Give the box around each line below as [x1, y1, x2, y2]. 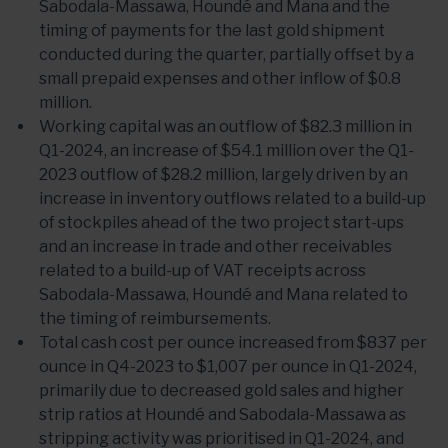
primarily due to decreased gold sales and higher [39, 381, 404, 400]
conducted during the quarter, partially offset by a [39, 45, 414, 64]
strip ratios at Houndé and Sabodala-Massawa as [39, 405, 406, 424]
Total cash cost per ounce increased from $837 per [39, 333, 427, 352]
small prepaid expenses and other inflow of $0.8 [39, 69, 401, 88]
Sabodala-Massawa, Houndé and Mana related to [39, 285, 408, 304]
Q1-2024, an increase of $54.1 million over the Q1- [39, 141, 414, 160]
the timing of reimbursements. [39, 309, 271, 328]
